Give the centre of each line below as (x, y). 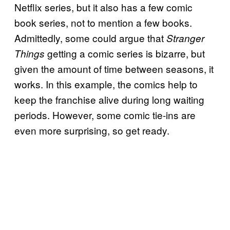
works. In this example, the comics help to (106, 84)
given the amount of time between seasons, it (114, 68)
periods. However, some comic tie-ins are (105, 114)
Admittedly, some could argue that (90, 37)
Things (31, 53)
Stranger (185, 38)
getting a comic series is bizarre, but (126, 53)
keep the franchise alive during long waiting (109, 99)
